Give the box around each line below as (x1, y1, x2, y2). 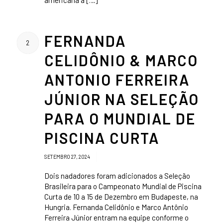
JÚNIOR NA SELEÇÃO (44, 90, 199, 109)
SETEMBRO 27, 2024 (44, 153, 91, 160)
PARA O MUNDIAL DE (44, 110, 196, 128)
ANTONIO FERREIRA (44, 71, 190, 89)
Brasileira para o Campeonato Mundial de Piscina (44, 182, 202, 191)
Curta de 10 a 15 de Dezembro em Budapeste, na (44, 192, 198, 202)
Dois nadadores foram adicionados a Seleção (44, 171, 190, 181)
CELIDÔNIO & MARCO (44, 51, 198, 70)
